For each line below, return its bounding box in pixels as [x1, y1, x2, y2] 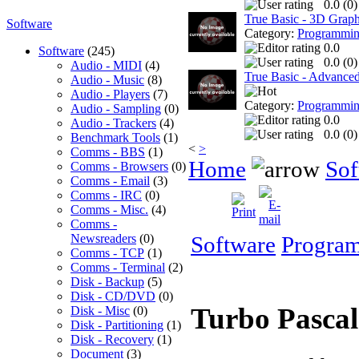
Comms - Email [71, 173, 150, 188]
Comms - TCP [71, 245, 144, 260]
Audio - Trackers [71, 115, 156, 130]
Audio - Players [71, 87, 150, 101]
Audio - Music [71, 72, 144, 87]
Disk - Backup [71, 274, 144, 288]
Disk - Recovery [71, 332, 154, 346]
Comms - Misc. [71, 202, 148, 216]
